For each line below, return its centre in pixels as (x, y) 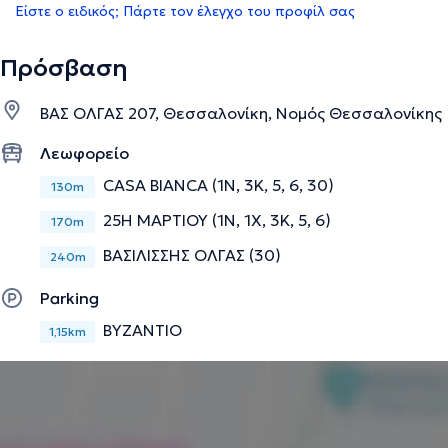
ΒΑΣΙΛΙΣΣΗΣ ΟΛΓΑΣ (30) (192, 254)
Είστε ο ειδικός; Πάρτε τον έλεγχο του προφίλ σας (185, 11)
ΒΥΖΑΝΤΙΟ (142, 329)
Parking (69, 297)
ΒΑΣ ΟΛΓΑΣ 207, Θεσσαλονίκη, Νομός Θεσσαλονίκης (241, 112)
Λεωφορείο (84, 152)
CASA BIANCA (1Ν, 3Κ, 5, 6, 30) (218, 184)
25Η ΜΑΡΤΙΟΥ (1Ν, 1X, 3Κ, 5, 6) (217, 219)
